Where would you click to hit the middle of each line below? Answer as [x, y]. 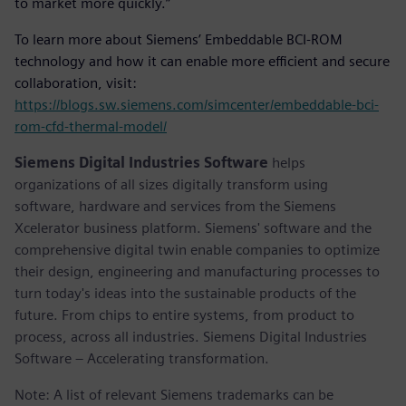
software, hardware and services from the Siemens [175, 206]
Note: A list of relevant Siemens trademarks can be [174, 394]
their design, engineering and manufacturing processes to [197, 271]
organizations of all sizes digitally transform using [171, 184]
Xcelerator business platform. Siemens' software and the [193, 227]
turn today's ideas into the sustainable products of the [185, 293]
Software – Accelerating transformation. [142, 358]
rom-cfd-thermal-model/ [91, 126]
